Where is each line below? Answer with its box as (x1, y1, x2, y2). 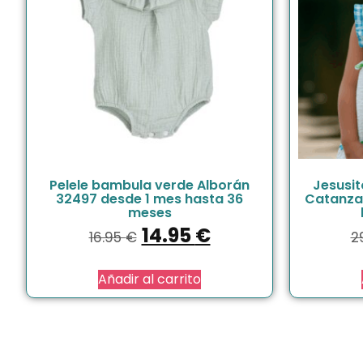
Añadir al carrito (98, 269, 201, 288)
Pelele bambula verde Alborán (49, 175, 250, 194)
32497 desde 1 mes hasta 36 (56, 189, 243, 208)
